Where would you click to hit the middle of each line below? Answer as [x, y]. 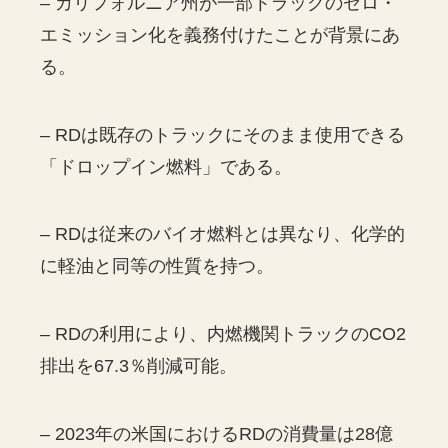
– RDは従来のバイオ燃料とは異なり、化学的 [223, 234]
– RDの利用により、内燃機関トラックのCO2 [223, 334]
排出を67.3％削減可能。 [139, 366]
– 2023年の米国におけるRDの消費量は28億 [217, 433]
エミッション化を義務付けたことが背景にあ [220, 34]
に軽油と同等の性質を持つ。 [157, 266]
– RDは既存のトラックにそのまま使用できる [223, 134]
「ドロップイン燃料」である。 [166, 166]
